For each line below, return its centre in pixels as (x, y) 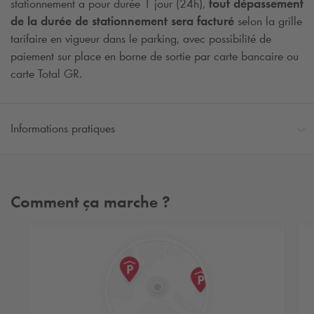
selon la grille (268, 21)
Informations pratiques (63, 129)
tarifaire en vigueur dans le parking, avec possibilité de (141, 38)
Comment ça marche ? (90, 202)
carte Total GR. (46, 73)
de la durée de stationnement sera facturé (122, 21)
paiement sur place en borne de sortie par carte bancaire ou (155, 56)
